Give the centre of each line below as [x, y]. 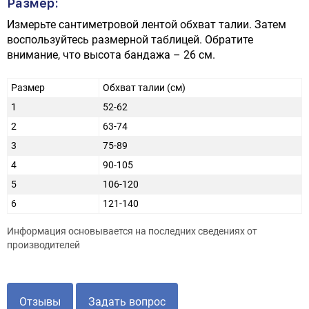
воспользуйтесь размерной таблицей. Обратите [130, 40]
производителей [43, 245]
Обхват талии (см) [144, 88]
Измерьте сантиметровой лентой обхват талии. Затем [147, 24]
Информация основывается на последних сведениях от [132, 231]
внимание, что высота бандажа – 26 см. [111, 55]
